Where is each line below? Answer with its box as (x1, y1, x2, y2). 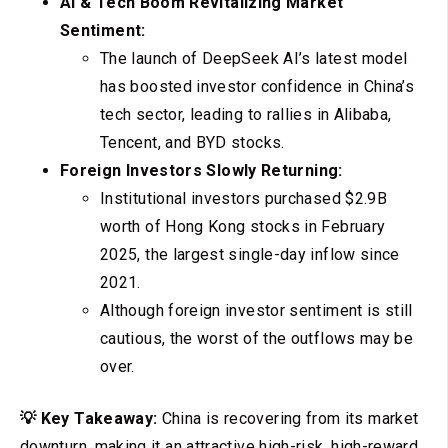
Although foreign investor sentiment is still (100, 301, 413, 321)
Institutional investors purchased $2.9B (100, 189, 388, 209)
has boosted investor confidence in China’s (100, 77, 415, 97)
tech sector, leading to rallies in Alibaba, (100, 105, 392, 125)
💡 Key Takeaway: (20, 409, 158, 429)
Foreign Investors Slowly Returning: (60, 161, 343, 181)
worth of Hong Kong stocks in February (100, 217, 386, 237)
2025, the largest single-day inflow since (100, 245, 400, 265)
